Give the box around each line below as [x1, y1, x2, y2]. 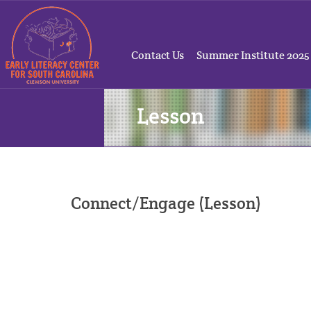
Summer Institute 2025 [196, 48, 310, 63]
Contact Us [131, 48, 184, 63]
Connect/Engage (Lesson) [71, 192, 261, 215]
